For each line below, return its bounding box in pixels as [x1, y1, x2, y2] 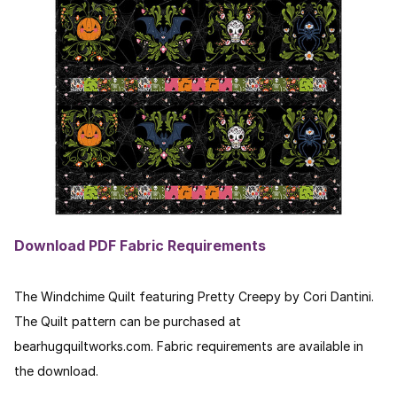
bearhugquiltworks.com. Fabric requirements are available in [14, 339, 363, 354]
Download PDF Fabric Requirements [14, 237, 266, 254]
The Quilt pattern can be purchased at [14, 314, 241, 329]
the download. [14, 363, 98, 378]
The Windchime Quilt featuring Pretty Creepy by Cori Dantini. [14, 289, 378, 304]
